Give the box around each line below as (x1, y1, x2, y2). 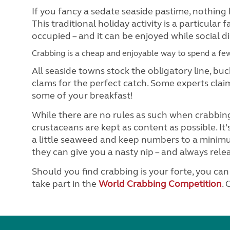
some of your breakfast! (32, 90, 133, 101)
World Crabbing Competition (99, 178, 222, 189)
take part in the (32, 178, 99, 189)
